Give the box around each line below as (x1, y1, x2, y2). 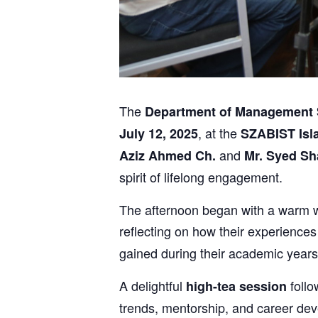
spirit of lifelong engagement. (119, 168, 283, 187)
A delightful (119, 276, 186, 295)
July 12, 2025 (119, 124, 198, 143)
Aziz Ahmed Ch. (119, 146, 216, 165)
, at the (198, 124, 241, 143)
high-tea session (186, 277, 287, 296)
